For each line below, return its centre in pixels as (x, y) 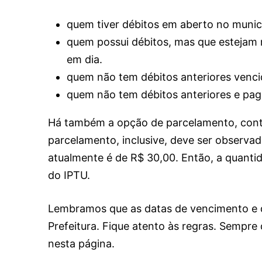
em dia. (85, 59)
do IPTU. (69, 175)
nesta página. (81, 243)
